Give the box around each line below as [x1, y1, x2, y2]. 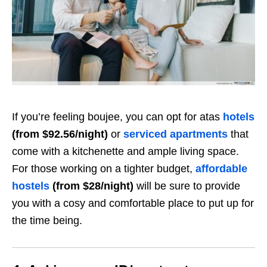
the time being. [12, 215, 85, 227]
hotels [223, 111, 254, 123]
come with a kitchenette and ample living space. [12, 145, 239, 158]
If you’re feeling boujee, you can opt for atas [12, 111, 223, 123]
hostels [12, 180, 49, 193]
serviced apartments [123, 128, 228, 141]
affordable [195, 163, 247, 175]
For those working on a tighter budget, [12, 163, 193, 175]
